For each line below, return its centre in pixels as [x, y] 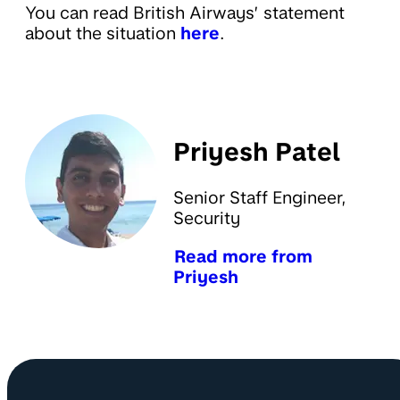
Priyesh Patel [257, 151]
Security [207, 219]
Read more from [243, 256]
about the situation [103, 33]
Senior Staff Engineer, [260, 198]
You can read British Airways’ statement [185, 12]
